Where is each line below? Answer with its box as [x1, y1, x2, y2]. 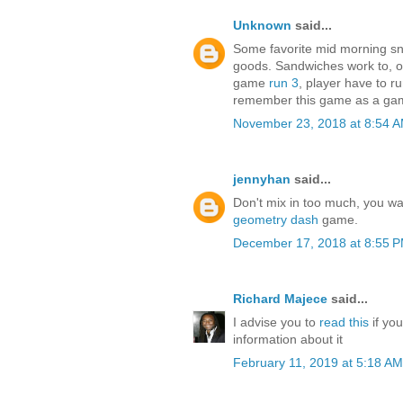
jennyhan [233, 172, 291, 187]
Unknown [233, 18, 291, 33]
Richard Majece [233, 291, 327, 307]
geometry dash [233, 212, 318, 228]
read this [319, 315, 369, 330]
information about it [233, 332, 343, 347]
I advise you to [233, 315, 319, 330]
